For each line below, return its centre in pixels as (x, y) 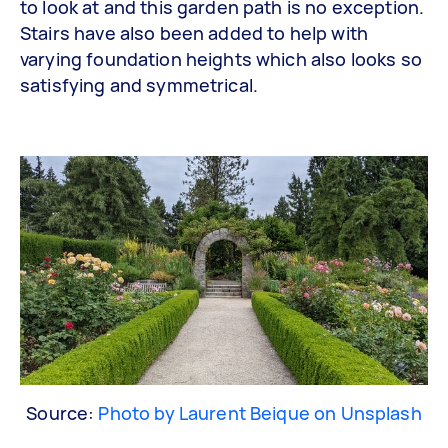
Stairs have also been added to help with (194, 33)
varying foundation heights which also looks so (221, 59)
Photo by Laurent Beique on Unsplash (260, 412)
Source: (62, 412)
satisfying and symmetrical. (139, 85)
